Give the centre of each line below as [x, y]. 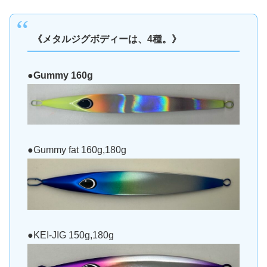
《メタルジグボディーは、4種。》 [107, 39]
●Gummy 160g [60, 76]
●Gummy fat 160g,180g [77, 150]
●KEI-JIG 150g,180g [70, 235]
